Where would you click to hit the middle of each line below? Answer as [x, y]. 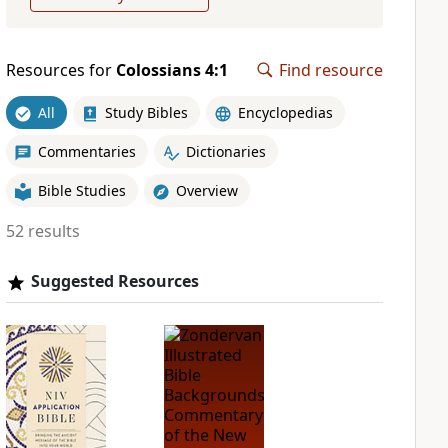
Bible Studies [81, 190]
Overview [206, 190]
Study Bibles [146, 112]
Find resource [331, 70]
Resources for [60, 70]
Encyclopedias [285, 112]
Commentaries [86, 151]
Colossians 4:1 [171, 70]
